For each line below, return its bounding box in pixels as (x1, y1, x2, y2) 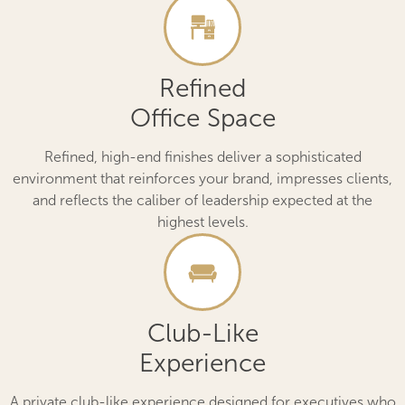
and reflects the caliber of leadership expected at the (33, 193, 372, 208)
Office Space (129, 104, 276, 132)
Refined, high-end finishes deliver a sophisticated (43, 149, 362, 165)
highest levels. (156, 214, 249, 230)
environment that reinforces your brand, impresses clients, (13, 171, 392, 186)
